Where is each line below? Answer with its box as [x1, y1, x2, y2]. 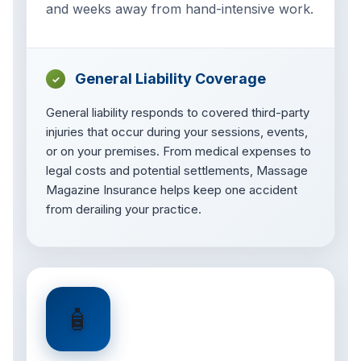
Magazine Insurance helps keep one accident [46, 182, 297, 198]
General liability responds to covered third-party [46, 105, 309, 121]
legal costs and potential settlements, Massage [46, 163, 308, 179]
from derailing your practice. [46, 201, 201, 218]
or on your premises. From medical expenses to [46, 143, 311, 160]
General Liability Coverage [75, 70, 266, 88]
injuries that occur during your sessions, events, [46, 124, 308, 140]
